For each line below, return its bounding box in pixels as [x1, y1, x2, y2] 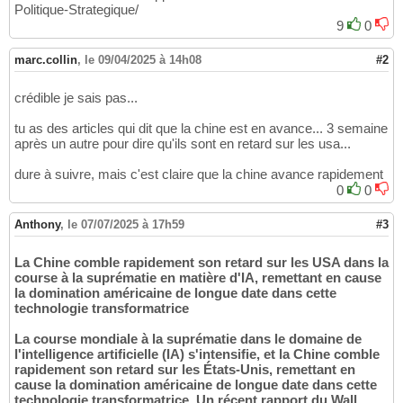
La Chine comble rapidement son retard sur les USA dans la [14, 255, 389, 271]
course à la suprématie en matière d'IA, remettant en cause [14, 270, 381, 286]
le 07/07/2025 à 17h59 [67, 218, 184, 232]
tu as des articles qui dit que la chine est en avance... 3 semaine [14, 121, 388, 137]
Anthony [14, 218, 60, 232]
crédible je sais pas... [14, 90, 138, 106]
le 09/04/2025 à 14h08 [85, 53, 201, 67]
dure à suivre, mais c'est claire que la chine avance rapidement [14, 166, 383, 183]
